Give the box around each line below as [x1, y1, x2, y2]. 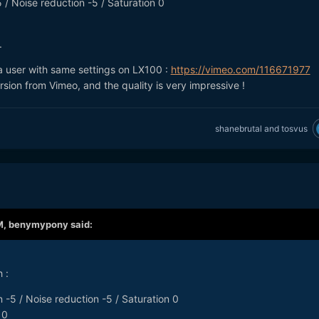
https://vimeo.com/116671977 [170, 63, 310, 76]
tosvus [281, 122, 308, 134]
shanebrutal [214, 122, 262, 134]
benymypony [8, 219, 68, 231]
